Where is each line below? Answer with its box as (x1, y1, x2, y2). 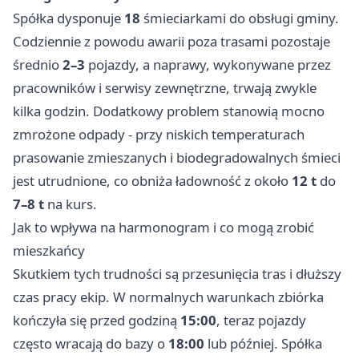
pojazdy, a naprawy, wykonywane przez (85, 55, 331, 75)
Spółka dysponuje (13, 9, 124, 28)
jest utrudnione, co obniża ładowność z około (13, 171, 292, 191)
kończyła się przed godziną (13, 311, 180, 330)
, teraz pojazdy (216, 311, 306, 330)
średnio (13, 55, 63, 75)
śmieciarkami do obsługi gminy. (140, 9, 339, 28)
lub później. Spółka (204, 334, 322, 353)
